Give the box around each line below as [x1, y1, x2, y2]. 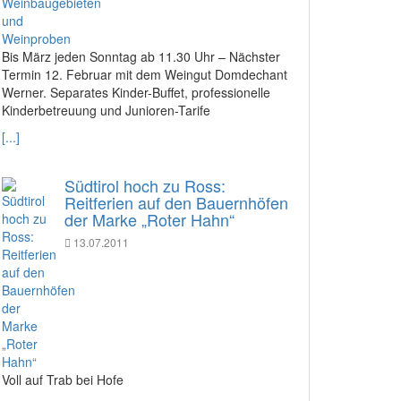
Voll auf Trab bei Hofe [2, 370, 124, 388]
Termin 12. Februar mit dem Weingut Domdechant [2, 64, 287, 83]
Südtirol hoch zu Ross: [64, 173, 226, 197]
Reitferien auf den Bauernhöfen [64, 190, 288, 214]
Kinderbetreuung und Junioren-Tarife [2, 100, 210, 119]
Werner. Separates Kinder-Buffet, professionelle [2, 82, 270, 101]
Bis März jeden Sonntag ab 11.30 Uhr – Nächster [2, 47, 280, 65]
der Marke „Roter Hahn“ [64, 207, 235, 231]
